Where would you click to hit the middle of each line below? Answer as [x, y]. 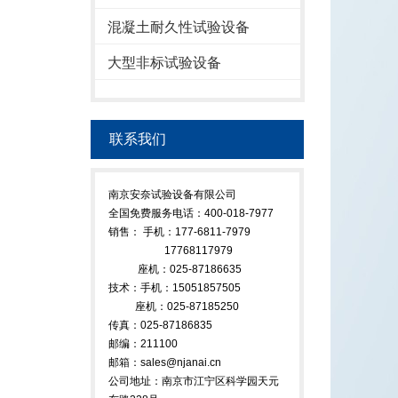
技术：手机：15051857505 [175, 288]
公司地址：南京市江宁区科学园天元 [194, 381]
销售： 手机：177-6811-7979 [182, 232]
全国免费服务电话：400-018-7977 [191, 213]
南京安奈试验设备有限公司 [172, 195]
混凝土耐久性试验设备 [179, 27]
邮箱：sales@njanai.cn [165, 362]
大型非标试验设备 [164, 63]
